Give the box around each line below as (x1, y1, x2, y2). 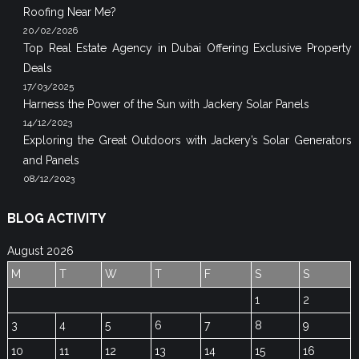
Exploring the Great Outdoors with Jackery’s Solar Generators (23, 133, 353, 147)
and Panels (23, 153, 80, 167)
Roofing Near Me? (23, 5, 117, 18)
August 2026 (7, 244, 75, 257)
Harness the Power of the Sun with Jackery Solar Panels (23, 97, 310, 111)
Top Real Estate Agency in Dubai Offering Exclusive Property (23, 41, 353, 54)
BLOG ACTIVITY (7, 210, 107, 226)
